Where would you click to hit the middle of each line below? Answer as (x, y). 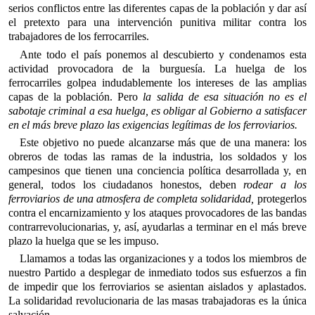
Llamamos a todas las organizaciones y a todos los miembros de (163, 259)
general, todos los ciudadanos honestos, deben (126, 185)
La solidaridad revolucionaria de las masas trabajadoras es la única (157, 301)
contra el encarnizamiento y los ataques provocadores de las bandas (157, 213)
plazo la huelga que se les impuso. (84, 241)
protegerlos (280, 199)
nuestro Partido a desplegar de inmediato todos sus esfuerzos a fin (157, 273)
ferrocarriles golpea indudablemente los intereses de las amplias (157, 82)
